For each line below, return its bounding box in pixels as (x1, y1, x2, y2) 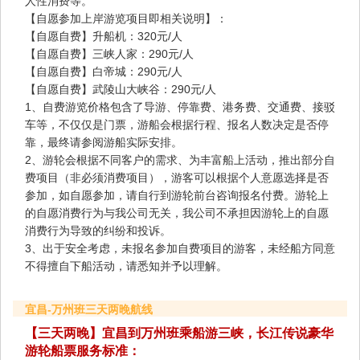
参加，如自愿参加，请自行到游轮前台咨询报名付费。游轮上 (25, 189, 329, 202)
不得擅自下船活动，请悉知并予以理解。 (25, 260, 227, 273)
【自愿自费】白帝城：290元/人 (25, 65, 182, 79)
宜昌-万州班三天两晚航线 (25, 303, 153, 317)
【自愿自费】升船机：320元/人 (25, 30, 182, 43)
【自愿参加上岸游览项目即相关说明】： (25, 12, 227, 26)
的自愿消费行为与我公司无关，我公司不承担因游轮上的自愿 (25, 207, 329, 220)
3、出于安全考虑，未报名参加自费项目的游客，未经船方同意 (25, 242, 335, 256)
